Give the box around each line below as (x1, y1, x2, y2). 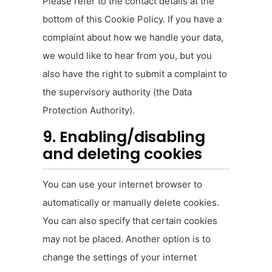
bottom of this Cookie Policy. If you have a (42, 13, 222, 25)
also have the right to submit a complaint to (42, 68, 227, 80)
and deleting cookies (42, 143, 202, 165)
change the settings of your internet (42, 251, 197, 263)
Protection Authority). (42, 104, 135, 117)
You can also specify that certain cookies (42, 215, 217, 227)
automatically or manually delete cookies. (42, 197, 219, 209)
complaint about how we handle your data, (42, 32, 223, 44)
